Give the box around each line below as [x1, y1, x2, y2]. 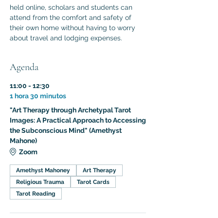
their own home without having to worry [10, 24, 137, 32]
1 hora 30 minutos [10, 92, 66, 100]
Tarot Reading [16, 190, 55, 197]
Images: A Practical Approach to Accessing [10, 116, 146, 124]
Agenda [10, 61, 38, 73]
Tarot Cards [77, 179, 109, 185]
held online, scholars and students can [10, 3, 134, 11]
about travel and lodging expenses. [10, 34, 122, 42]
